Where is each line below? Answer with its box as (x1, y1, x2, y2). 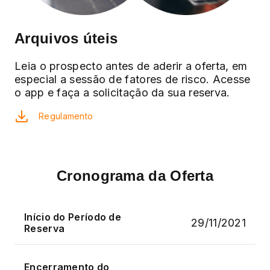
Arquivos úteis (14, 30, 118, 47)
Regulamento (39, 111, 93, 122)
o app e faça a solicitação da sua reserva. (14, 86, 230, 99)
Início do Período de (24, 211, 122, 224)
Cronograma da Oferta (57, 168, 213, 184)
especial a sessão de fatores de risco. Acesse (14, 73, 251, 86)
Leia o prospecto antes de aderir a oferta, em (14, 60, 248, 73)
